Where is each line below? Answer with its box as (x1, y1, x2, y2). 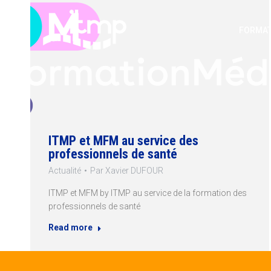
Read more (48, 223, 93, 233)
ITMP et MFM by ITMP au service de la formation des (48, 188, 247, 198)
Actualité (48, 166, 81, 176)
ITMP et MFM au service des (48, 133, 198, 149)
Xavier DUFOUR (105, 166, 163, 176)
